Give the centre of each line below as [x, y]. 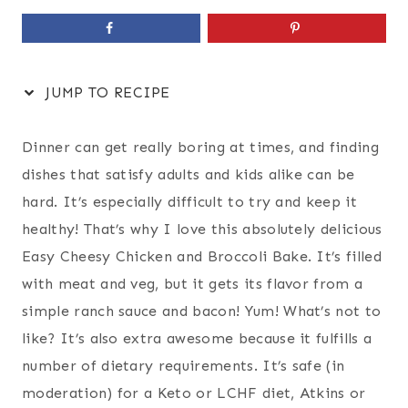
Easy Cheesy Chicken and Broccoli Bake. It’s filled [202, 256]
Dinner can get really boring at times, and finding [201, 147]
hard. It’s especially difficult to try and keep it [190, 201]
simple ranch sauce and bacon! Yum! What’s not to [202, 311]
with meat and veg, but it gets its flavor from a [193, 283]
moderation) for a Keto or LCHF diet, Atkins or [194, 393]
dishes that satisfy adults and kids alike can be [189, 174]
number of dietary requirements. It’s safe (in [184, 365]
